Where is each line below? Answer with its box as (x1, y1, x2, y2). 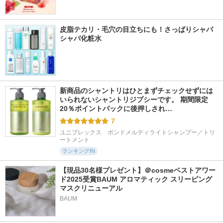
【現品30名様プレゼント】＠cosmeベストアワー (60, 166, 216, 174)
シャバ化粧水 (60, 34, 102, 42)
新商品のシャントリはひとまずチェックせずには (60, 87, 213, 95)
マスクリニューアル (60, 184, 122, 192)
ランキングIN (62, 148, 95, 154)
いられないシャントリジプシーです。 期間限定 (60, 96, 208, 104)
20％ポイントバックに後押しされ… (60, 105, 172, 112)
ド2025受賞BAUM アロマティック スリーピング (60, 175, 212, 183)
